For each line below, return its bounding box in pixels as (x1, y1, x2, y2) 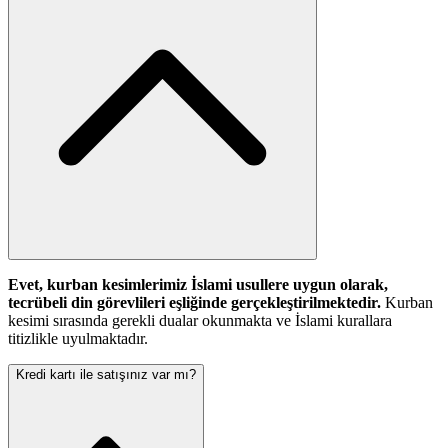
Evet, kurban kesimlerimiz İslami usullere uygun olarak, (8, 275, 388, 293)
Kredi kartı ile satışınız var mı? (16, 366, 196, 382)
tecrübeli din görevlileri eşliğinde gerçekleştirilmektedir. (8, 293, 381, 311)
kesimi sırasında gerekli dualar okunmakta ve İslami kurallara (8, 311, 392, 329)
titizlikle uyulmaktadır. (8, 329, 148, 347)
